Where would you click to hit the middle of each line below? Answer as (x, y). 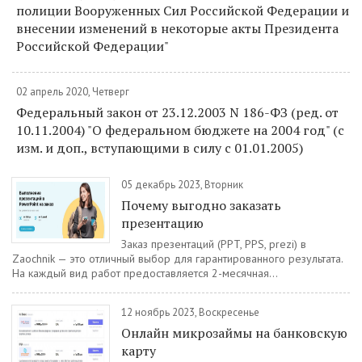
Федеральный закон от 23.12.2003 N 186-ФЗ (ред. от (177, 112)
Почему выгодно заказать (201, 205)
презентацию (162, 223)
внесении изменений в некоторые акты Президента (177, 28)
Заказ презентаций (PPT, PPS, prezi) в (214, 244)
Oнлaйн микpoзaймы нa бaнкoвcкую (234, 333)
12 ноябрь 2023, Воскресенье (190, 312)
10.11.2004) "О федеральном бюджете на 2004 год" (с (180, 130)
